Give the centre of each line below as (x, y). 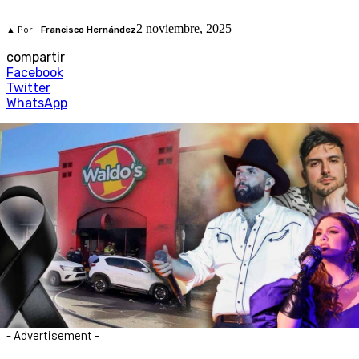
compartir (36, 58)
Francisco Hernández (89, 30)
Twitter (28, 88)
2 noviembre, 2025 (184, 29)
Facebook (35, 73)
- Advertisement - (53, 335)
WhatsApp (37, 103)
